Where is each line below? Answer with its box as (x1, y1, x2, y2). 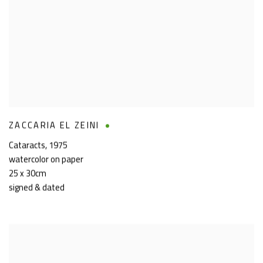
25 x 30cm (9, 166, 46, 182)
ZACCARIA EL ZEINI (9, 117, 100, 134)
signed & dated (9, 180, 65, 196)
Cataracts (9, 137, 45, 154)
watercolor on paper (9, 151, 83, 168)
